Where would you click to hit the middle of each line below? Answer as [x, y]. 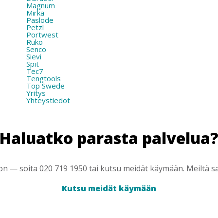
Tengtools [43, 78]
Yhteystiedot [48, 100]
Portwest [42, 35]
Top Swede [45, 86]
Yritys [36, 93]
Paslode [40, 20]
